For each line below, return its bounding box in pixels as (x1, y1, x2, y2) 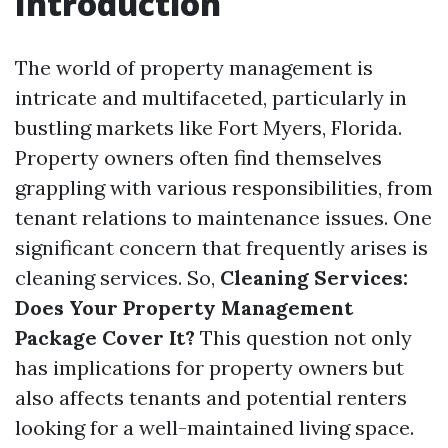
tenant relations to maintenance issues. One (15, 205, 432, 230)
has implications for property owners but (15, 355, 404, 380)
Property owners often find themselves (15, 145, 382, 170)
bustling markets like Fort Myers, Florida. (15, 115, 402, 140)
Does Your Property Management (15, 295, 353, 320)
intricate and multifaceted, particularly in (15, 85, 407, 110)
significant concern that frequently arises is (15, 235, 428, 260)
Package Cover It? (15, 325, 195, 350)
